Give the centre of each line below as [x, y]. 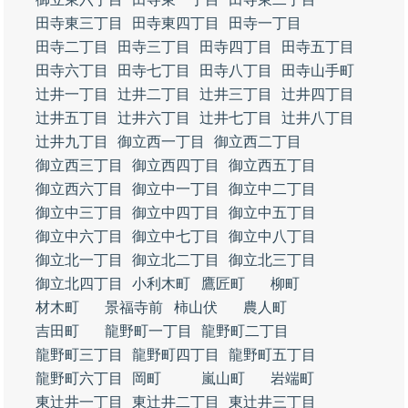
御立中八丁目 [272, 236]
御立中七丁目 [176, 236]
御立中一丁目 [176, 189]
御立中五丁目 [272, 213]
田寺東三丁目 [79, 23]
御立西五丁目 [272, 165]
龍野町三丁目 [79, 355]
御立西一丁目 [161, 142]
